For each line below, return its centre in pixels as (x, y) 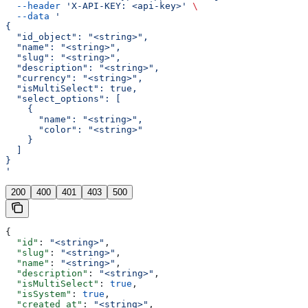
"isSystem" (38, 294)
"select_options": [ (63, 99)
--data (27, 16)
